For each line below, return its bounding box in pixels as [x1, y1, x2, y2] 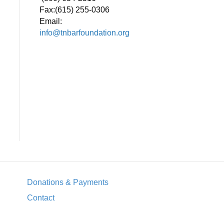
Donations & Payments [26, 178, 108, 187]
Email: [39, 17, 62, 26]
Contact [26, 193, 54, 202]
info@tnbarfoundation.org [39, 28, 129, 37]
